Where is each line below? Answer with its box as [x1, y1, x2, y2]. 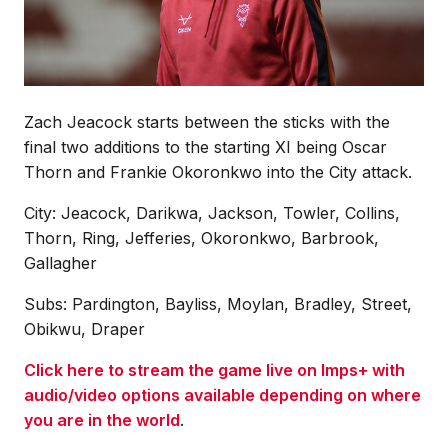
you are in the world [24, 409, 180, 430]
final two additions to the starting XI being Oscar [24, 136, 387, 157]
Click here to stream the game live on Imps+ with [24, 359, 405, 380]
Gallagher [24, 252, 97, 273]
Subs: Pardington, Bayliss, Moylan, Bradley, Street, [24, 293, 412, 314]
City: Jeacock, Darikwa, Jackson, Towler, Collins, [24, 202, 400, 223]
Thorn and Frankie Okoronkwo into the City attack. [24, 161, 412, 182]
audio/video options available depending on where [24, 384, 421, 405]
